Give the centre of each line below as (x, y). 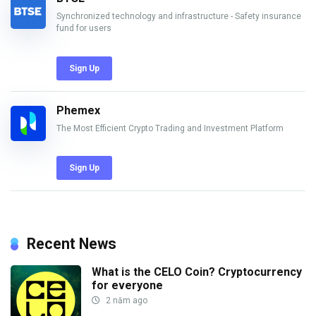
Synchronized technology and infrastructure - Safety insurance (179, 16)
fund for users (84, 28)
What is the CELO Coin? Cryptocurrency (197, 272)
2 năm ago (126, 301)
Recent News (72, 244)
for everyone (127, 286)
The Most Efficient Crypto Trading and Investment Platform (170, 128)
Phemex (78, 110)
